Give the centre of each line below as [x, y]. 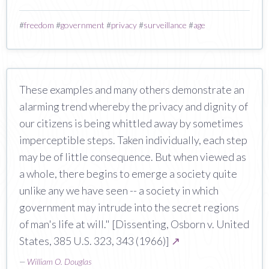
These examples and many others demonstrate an [132, 89]
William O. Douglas [59, 261]
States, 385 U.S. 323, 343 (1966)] [95, 240]
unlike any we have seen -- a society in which [119, 190]
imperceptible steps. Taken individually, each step [133, 140]
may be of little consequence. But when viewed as [133, 156]
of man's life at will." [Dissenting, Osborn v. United [134, 224]
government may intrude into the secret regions [129, 207]
